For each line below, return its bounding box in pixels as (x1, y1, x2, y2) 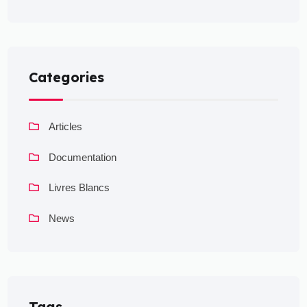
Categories (29, 69, 105, 86)
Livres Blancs (49, 182, 110, 194)
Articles (49, 121, 83, 133)
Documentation (49, 151, 117, 163)
